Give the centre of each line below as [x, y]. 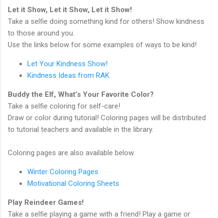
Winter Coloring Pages [63, 172]
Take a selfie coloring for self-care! [65, 106]
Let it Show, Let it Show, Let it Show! [70, 10]
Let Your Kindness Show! [68, 64]
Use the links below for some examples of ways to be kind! [103, 45]
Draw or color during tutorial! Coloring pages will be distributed [107, 118]
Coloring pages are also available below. [72, 153]
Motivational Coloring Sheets [74, 183]
